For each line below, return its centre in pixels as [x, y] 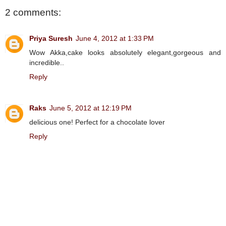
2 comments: [33, 13]
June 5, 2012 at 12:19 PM [91, 108]
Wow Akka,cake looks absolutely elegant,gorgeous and [125, 53]
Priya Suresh [51, 39]
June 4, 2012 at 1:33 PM [115, 39]
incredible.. [47, 63]
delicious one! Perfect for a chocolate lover [97, 122]
